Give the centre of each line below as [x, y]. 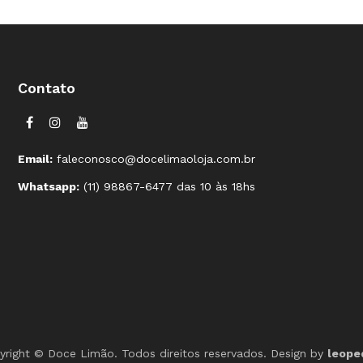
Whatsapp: [49, 186]
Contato [47, 88]
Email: [36, 158]
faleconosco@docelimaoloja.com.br [154, 158]
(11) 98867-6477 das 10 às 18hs [168, 186]
